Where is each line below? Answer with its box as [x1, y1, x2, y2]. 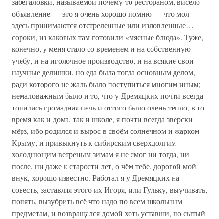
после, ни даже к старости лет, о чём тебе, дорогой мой [12, 161, 196, 171]
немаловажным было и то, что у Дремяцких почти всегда [12, 90, 203, 101]
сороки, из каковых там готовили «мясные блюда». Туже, [12, 32, 203, 42]
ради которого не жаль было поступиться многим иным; [12, 79, 200, 89]
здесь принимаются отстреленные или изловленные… [12, 20, 194, 30]
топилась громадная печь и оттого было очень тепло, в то [12, 102, 204, 112]
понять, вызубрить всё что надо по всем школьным [12, 196, 182, 206]
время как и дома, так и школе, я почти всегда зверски [12, 114, 193, 124]
